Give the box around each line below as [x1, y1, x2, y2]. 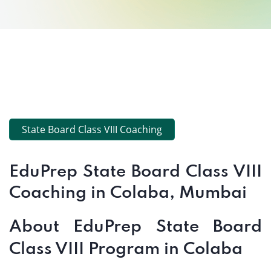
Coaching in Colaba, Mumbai [9, 184, 247, 202]
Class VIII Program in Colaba [9, 241, 243, 258]
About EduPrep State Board [9, 218, 262, 236]
